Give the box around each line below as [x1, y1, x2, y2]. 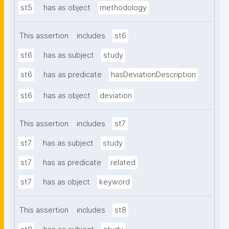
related [110, 158, 135, 168]
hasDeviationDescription [111, 70, 196, 80]
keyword [99, 177, 130, 187]
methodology [100, 3, 147, 13]
